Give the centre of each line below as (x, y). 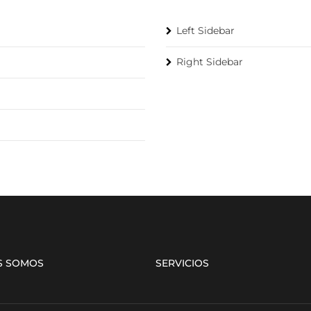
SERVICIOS (182, 263)
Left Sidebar (205, 31)
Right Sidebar (210, 62)
